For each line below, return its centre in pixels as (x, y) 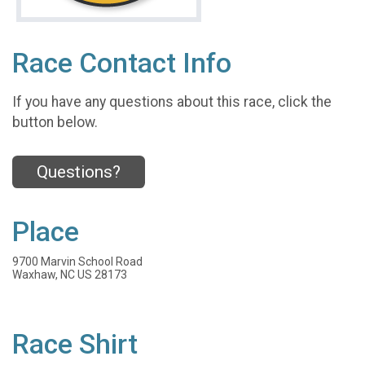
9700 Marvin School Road (77, 261)
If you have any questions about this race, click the (172, 102)
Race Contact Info (122, 63)
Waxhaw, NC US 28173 (70, 274)
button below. (55, 123)
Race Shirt (75, 344)
